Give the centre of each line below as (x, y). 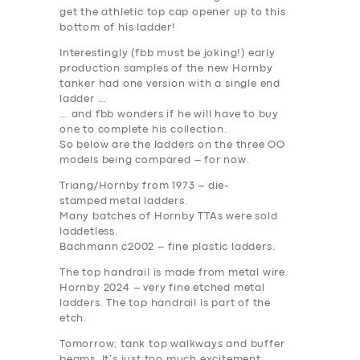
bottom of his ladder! (118, 28)
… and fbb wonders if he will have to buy (170, 115)
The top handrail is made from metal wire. (174, 273)
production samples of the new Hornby (166, 69)
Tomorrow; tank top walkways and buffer (172, 345)
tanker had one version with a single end (170, 84)
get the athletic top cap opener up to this (173, 13)
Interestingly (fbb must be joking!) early (168, 54)
